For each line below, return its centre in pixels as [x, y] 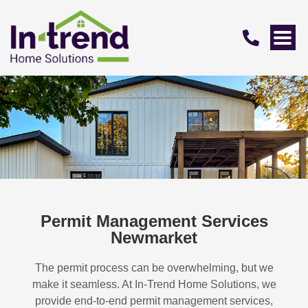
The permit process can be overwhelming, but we [154, 267]
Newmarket [154, 237]
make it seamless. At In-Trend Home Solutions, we [154, 284]
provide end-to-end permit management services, [154, 300]
